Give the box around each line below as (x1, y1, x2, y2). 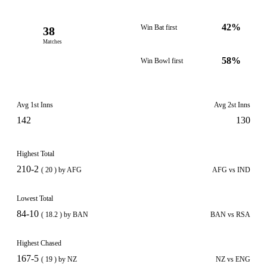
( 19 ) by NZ (41, 255, 77, 263)
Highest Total (17, 150, 54, 158)
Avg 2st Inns (214, 101, 250, 109)
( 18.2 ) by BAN (41, 210, 88, 219)
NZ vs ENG (216, 255, 250, 263)
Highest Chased (17, 239, 61, 247)
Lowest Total (17, 194, 53, 203)
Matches (43, 39, 62, 45)
